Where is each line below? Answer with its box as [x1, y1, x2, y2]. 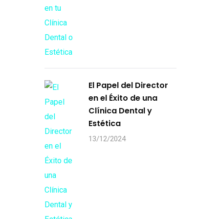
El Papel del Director [88, 80, 168, 91]
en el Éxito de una [88, 92, 157, 104]
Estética [88, 118, 121, 129]
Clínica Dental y [88, 105, 152, 116]
